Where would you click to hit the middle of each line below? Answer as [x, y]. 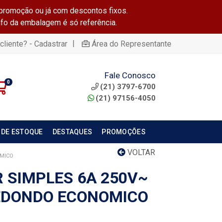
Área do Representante [132, 44]
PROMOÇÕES [124, 132]
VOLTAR [140, 152]
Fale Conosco [130, 75]
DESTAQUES [72, 132]
